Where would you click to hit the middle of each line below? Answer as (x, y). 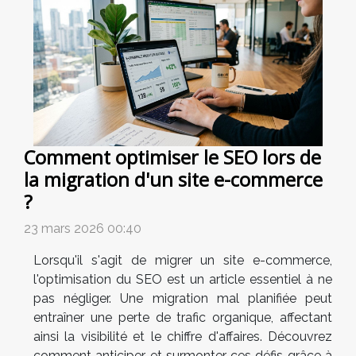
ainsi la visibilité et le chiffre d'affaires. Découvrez (183, 337)
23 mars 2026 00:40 (83, 229)
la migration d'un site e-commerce (173, 180)
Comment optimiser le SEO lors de (172, 158)
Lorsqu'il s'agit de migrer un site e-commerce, (183, 261)
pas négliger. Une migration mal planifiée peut (183, 299)
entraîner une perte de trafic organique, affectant (183, 318)
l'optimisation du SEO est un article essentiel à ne (183, 280)
